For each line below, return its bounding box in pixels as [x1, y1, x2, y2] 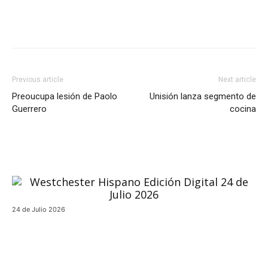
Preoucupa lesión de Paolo [12, 91, 117, 102]
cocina [230, 103, 256, 114]
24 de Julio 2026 [12, 205, 65, 214]
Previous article [12, 75, 63, 84]
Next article [218, 75, 256, 84]
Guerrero [12, 103, 47, 114]
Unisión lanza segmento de [150, 91, 256, 102]
